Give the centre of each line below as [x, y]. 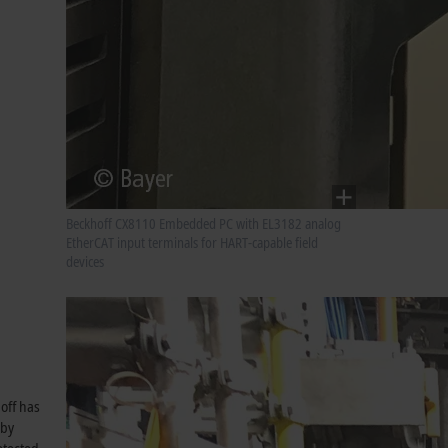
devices [85, 261]
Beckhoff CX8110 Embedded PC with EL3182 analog [203, 223]
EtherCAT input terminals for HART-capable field [192, 242]
